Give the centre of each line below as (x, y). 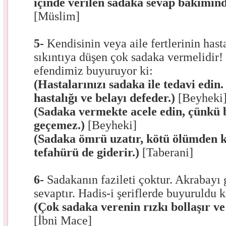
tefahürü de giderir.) (88, 152)
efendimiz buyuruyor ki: (94, 71)
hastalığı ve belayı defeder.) (106, 98)
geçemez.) (61, 125)
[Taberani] (168, 152)
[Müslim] (57, 16)
